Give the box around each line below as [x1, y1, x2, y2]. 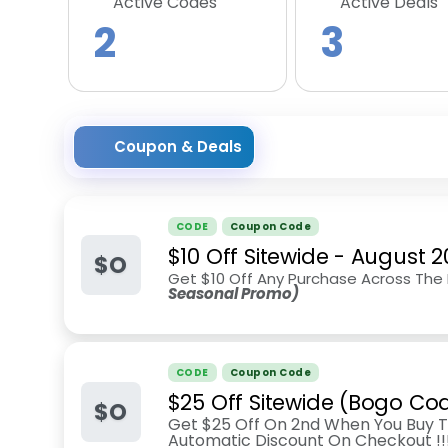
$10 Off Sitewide [167, 242, 329, 271]
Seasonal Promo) [167, 283, 299, 304]
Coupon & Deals [114, 136, 242, 157]
